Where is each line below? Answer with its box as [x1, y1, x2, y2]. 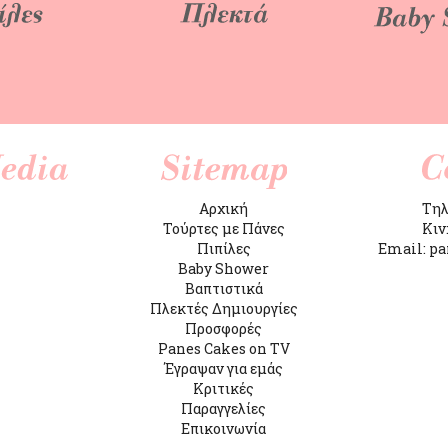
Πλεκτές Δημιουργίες [149, 298, 298, 318]
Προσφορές [185, 318, 263, 338]
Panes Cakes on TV [157, 338, 290, 358]
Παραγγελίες [181, 398, 267, 418]
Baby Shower [178, 258, 270, 278]
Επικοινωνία [181, 418, 267, 438]
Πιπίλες [196, 238, 251, 258]
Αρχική [199, 198, 249, 218]
